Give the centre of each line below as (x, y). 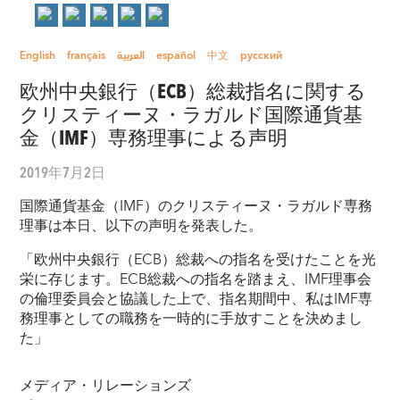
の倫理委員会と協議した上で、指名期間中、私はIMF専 (196, 299)
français (87, 56)
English (38, 56)
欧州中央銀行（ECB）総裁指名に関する (193, 90)
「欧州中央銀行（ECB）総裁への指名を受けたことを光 (198, 259)
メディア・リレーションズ (106, 385)
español (176, 56)
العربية (131, 56)
